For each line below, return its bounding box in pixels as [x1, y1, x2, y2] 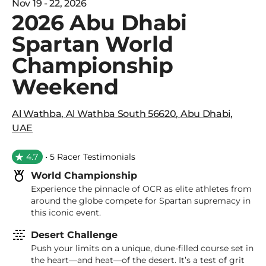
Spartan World [12, 31, 173, 57]
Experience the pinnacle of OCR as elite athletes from [31, 183, 252, 194]
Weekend [12, 74, 119, 100]
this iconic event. [31, 207, 101, 218]
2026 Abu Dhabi [12, 9, 187, 36]
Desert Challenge [31, 229, 118, 240]
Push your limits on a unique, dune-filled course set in [31, 243, 254, 254]
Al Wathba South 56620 [65, 108, 176, 119]
